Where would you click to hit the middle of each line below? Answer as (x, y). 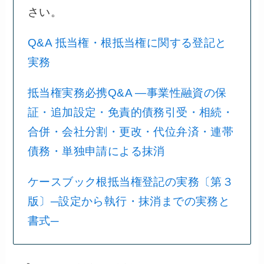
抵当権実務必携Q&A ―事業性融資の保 (127, 93)
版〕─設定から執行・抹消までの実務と (129, 201)
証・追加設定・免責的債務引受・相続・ (131, 113)
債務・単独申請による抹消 (96, 151)
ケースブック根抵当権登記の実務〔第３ (131, 181)
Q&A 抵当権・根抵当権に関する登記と (127, 43)
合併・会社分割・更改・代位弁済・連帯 (131, 132)
